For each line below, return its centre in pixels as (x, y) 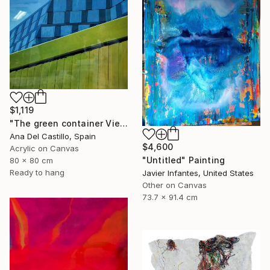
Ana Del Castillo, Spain (53, 137)
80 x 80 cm (31, 161)
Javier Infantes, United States (198, 173)
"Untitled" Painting (184, 160)
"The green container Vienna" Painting (124, 124)
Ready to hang (37, 173)
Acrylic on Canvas (44, 149)
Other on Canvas (174, 185)
